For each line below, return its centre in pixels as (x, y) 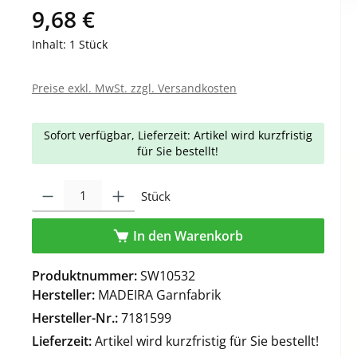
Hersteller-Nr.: (76, 318)
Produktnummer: (86, 275)
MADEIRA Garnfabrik (159, 294)
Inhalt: (50, 44)
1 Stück (88, 44)
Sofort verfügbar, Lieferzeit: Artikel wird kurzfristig (178, 135)
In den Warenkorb (188, 235)
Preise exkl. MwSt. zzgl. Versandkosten (134, 88)
